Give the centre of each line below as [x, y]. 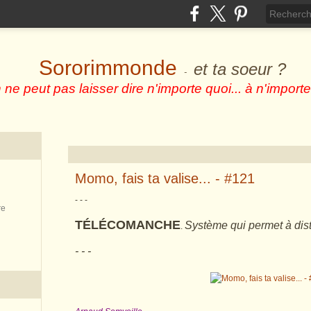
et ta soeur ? [240, 69]
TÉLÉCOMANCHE [128, 225]
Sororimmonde [108, 68]
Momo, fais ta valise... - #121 [165, 178]
